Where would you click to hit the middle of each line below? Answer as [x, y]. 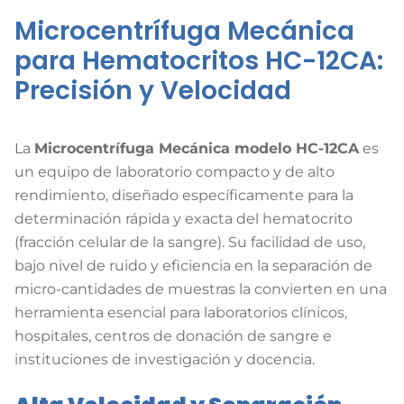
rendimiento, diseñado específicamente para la [184, 196]
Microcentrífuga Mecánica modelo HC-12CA [197, 149]
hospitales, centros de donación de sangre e [173, 336]
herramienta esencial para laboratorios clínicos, [181, 313]
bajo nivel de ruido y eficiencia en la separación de [193, 266]
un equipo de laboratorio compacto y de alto [174, 172]
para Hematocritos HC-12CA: [199, 61]
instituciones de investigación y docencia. [165, 360]
